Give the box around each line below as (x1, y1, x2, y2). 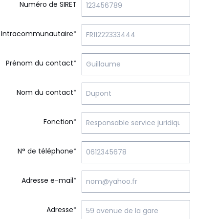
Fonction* (44, 117, 77, 127)
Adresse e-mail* (22, 175, 77, 185)
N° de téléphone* (18, 146, 77, 156)
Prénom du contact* (6, 58, 77, 68)
